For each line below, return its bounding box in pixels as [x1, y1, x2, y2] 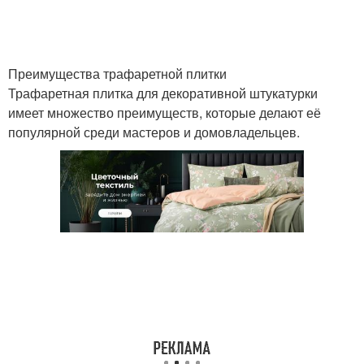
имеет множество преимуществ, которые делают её [8, 103, 321, 122]
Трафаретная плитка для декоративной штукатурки [8, 84, 318, 102]
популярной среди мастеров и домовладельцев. [8, 123, 300, 141]
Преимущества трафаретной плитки [8, 64, 227, 83]
